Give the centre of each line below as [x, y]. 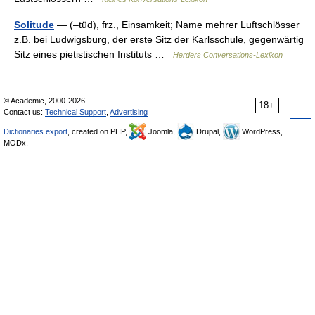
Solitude [34, 24]
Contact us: [24, 111]
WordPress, [261, 131]
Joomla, [162, 131]
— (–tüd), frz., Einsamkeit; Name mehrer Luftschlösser [177, 24]
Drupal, [208, 131]
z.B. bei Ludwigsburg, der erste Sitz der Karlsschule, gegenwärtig [159, 39]
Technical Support [76, 111]
